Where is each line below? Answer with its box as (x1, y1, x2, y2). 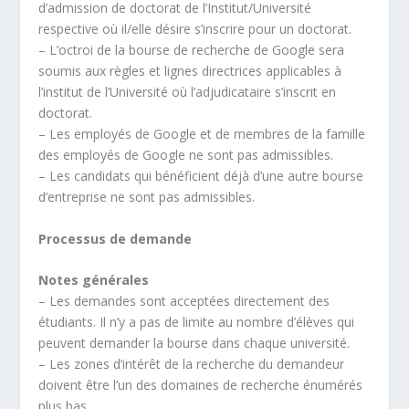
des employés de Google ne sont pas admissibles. (38, 146, 334, 164)
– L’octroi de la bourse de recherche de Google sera (38, 41, 345, 59)
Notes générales (38, 271, 150, 289)
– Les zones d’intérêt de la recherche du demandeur (38, 355, 345, 373)
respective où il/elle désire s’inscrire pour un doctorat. (38, 20, 352, 38)
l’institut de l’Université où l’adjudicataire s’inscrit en (38, 83, 337, 101)
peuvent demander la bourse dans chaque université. (38, 334, 351, 352)
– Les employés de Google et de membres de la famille (38, 125, 366, 143)
